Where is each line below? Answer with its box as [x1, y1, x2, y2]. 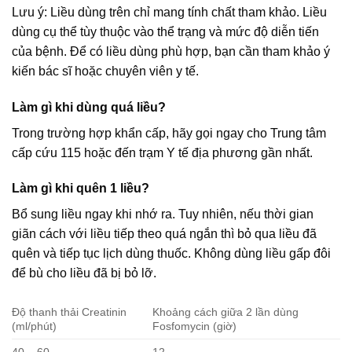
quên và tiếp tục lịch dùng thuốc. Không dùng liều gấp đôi [12, 247, 331, 261]
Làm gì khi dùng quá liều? [12, 100, 166, 114]
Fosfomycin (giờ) [152, 320, 237, 333]
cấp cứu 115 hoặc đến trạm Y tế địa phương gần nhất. [12, 145, 313, 159]
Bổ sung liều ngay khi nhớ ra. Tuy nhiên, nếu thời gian [12, 207, 313, 222]
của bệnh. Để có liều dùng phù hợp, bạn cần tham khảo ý [12, 44, 330, 58]
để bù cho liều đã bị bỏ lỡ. [12, 266, 156, 280]
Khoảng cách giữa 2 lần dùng [152, 306, 299, 319]
